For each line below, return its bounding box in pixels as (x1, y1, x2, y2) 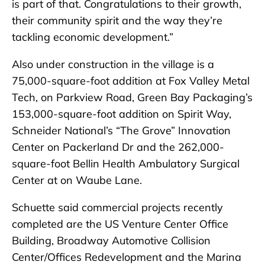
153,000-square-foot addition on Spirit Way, (12, 107, 231, 121)
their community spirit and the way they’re (12, 14, 222, 28)
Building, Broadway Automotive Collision (12, 234, 211, 248)
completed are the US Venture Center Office (12, 217, 228, 231)
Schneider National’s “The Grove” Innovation (12, 124, 231, 138)
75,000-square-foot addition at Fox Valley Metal (12, 74, 250, 88)
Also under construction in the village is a (12, 57, 214, 72)
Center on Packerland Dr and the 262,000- (12, 140, 224, 154)
